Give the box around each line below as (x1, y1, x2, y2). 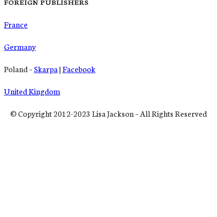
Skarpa (34, 62, 58, 74)
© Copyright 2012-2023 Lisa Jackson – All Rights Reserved (10, 107, 207, 119)
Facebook (62, 62, 95, 74)
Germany (4, 40, 36, 52)
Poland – (4, 62, 34, 74)
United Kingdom (4, 85, 60, 96)
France (4, 18, 28, 30)
